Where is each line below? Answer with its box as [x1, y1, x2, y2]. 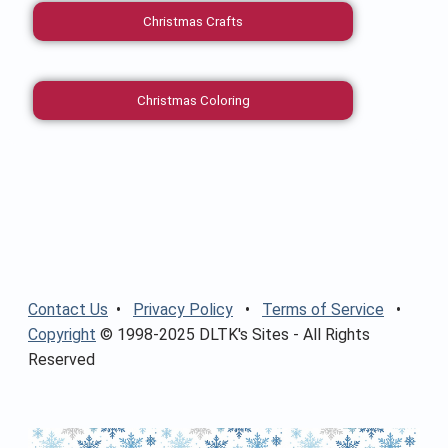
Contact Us [28, 299, 108, 319]
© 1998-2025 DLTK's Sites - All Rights [96, 324, 370, 344]
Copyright [28, 324, 96, 344]
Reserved [28, 349, 95, 369]
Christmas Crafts [143, 13, 243, 29]
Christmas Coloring [136, 92, 250, 108]
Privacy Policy [133, 299, 233, 319]
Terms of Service [262, 299, 384, 319]
